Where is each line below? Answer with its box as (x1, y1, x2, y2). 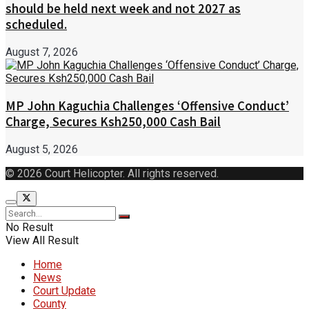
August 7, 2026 (6, 46, 78, 59)
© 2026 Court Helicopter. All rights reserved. (6, 166, 219, 180)
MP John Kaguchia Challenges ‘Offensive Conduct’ (6, 97, 289, 114)
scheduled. (6, 17, 67, 33)
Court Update (33, 283, 96, 297)
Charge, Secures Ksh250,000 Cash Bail (6, 113, 221, 130)
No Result (6, 220, 53, 234)
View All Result (6, 233, 79, 247)
